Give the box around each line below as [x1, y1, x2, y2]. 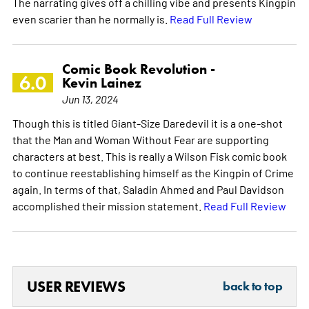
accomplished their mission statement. [12, 198, 203, 212]
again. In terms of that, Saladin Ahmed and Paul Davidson [12, 181, 284, 196]
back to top [223, 278, 283, 294]
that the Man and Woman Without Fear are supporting [12, 132, 269, 146]
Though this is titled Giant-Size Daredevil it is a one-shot [12, 115, 283, 130]
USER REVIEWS [26, 277, 126, 296]
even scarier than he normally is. [12, 11, 170, 26]
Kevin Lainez [61, 74, 141, 91]
